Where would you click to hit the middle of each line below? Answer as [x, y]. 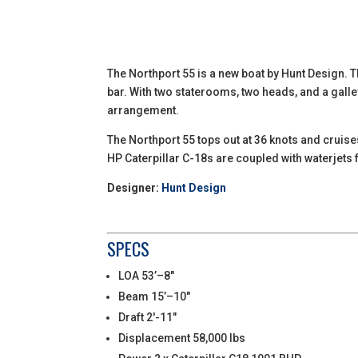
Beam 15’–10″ [155, 296]
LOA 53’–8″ [147, 275]
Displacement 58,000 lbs [182, 338]
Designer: [135, 187]
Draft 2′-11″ [148, 317]
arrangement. [143, 110]
